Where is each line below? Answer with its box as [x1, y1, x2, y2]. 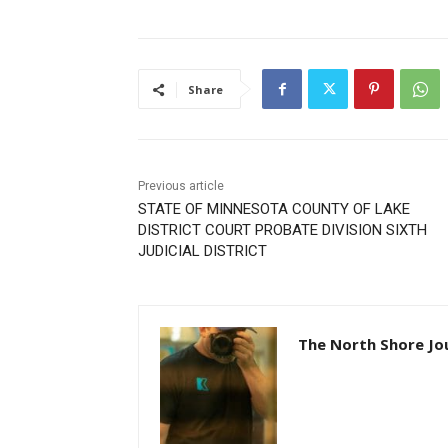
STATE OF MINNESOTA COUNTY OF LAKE [130, 200, 403, 219]
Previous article [130, 179, 217, 194]
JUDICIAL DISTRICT [130, 242, 260, 261]
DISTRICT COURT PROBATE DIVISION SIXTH [130, 221, 420, 240]
